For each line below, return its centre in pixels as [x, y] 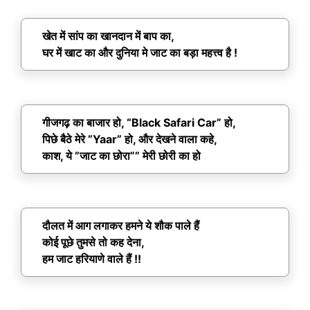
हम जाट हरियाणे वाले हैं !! [92, 259]
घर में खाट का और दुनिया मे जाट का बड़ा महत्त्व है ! [140, 53]
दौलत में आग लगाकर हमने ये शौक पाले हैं [121, 226]
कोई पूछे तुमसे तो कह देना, [93, 243]
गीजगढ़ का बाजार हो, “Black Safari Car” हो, [139, 123]
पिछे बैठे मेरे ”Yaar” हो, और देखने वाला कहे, [130, 139]
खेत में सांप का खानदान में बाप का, [108, 36]
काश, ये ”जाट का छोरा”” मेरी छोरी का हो [121, 156]
